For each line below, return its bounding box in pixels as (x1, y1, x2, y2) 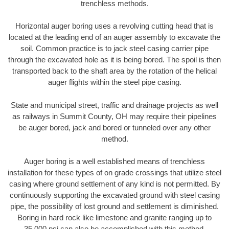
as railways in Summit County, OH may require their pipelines (12, 111, 217, 121)
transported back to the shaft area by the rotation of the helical (12, 66, 217, 76)
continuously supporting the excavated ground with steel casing (9, 191, 220, 200)
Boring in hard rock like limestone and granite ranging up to (17, 213, 212, 222)
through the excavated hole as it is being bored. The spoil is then (8, 55, 221, 64)
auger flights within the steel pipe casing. (48, 78, 181, 87)
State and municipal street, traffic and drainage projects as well (11, 100, 218, 109)
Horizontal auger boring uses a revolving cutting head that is (15, 21, 214, 31)
